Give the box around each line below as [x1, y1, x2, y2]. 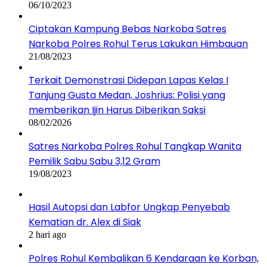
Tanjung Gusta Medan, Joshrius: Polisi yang [29, 88, 225, 102]
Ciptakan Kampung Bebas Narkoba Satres [29, 21, 226, 36]
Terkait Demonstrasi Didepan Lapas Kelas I [29, 73, 228, 87]
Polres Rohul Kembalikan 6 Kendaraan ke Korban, [29, 251, 259, 265]
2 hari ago [29, 229, 66, 240]
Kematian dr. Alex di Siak [29, 215, 141, 229]
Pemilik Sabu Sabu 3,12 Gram [29, 154, 160, 168]
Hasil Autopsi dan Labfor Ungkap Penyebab [29, 200, 230, 214]
